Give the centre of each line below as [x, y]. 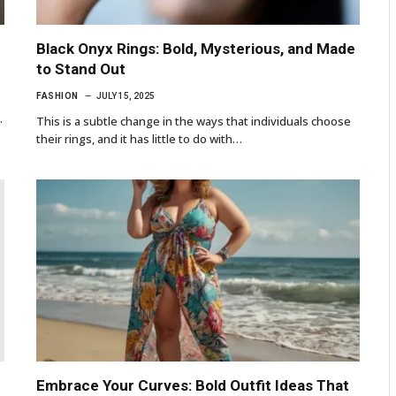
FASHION [57, 95]
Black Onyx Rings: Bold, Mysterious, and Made [196, 48]
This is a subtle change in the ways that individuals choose [194, 121]
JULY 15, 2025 [125, 95]
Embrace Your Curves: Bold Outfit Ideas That [193, 385]
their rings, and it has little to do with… [139, 138]
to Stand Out [81, 69]
